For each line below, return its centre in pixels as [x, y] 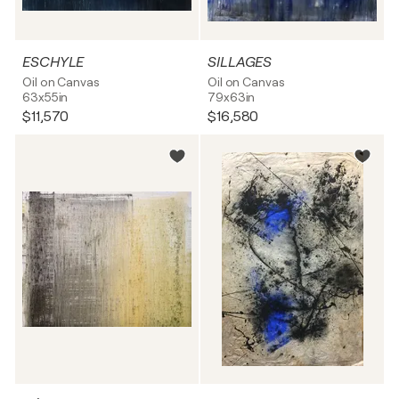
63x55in [45, 97]
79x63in [232, 97]
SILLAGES [240, 62]
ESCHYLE [53, 62]
